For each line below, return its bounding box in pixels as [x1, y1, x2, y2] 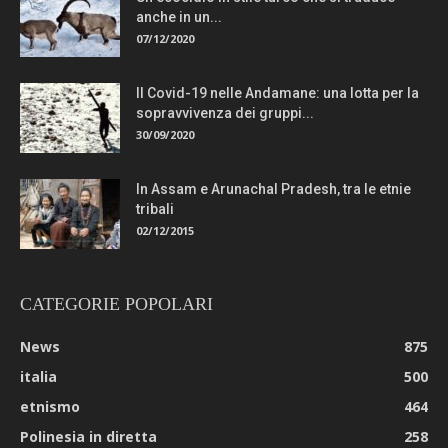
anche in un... [136, 8, 222, 25]
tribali [136, 200, 174, 217]
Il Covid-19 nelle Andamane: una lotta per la [136, 84, 419, 101]
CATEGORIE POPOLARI [20, 293, 213, 314]
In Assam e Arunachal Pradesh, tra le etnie [136, 180, 411, 197]
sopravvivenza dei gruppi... [136, 104, 314, 121]
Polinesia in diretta [20, 426, 157, 446]
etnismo [20, 396, 80, 416]
